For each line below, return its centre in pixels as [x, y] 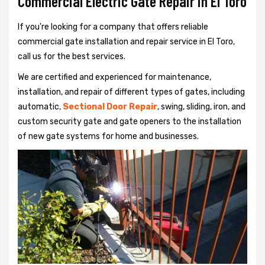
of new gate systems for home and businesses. [108, 136]
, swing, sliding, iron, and [201, 106]
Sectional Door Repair [110, 106]
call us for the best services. [72, 56]
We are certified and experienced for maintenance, [114, 77]
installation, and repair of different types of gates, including [131, 92]
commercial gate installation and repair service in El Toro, [126, 41]
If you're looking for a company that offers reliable [113, 27]
